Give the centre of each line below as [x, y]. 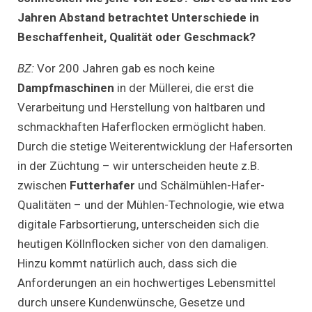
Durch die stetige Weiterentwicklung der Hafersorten [155, 146]
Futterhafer [104, 185]
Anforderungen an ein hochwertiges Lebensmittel [147, 282]
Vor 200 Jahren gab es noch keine [126, 68]
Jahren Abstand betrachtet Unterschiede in [138, 17]
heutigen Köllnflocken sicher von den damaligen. [143, 243]
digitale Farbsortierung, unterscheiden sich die [138, 224]
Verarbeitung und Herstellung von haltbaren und [141, 107]
